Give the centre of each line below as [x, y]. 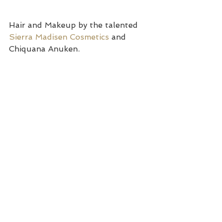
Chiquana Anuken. [44, 49]
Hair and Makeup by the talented [75, 25]
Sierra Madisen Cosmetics [59, 37]
